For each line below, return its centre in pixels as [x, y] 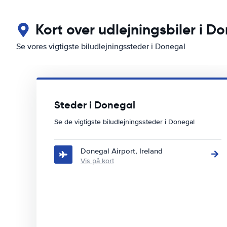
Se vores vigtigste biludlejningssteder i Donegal [101, 47]
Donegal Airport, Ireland [122, 151]
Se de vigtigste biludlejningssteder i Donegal [124, 122]
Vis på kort [97, 161]
